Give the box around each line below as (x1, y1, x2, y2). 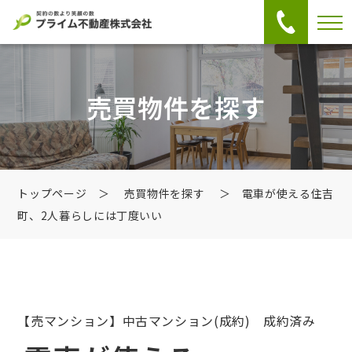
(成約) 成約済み (214, 311, 316, 330)
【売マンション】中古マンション (17, 311, 214, 330)
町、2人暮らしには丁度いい (17, 207, 163, 223)
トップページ (17, 185, 87, 201)
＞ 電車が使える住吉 (207, 185, 334, 201)
